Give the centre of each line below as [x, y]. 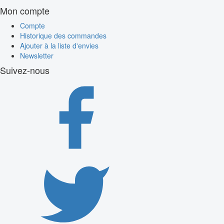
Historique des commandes [63, 36]
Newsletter [37, 56]
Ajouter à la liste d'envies [59, 46]
